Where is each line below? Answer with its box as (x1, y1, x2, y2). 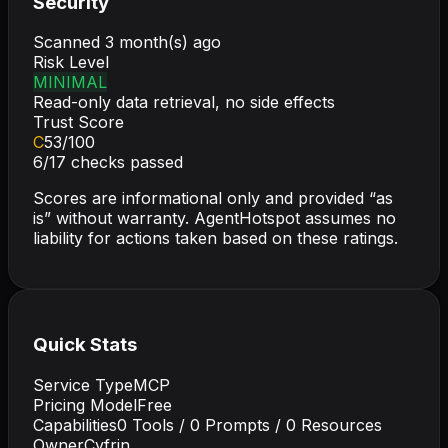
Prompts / (200, 414, 286, 435)
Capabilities (33, 414, 117, 435)
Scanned (33, 32, 105, 53)
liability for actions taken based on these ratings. (33, 228, 398, 249)
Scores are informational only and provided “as (33, 188, 393, 209)
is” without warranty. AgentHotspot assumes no (33, 208, 396, 229)
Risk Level (33, 52, 109, 73)
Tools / (127, 414, 190, 435)
